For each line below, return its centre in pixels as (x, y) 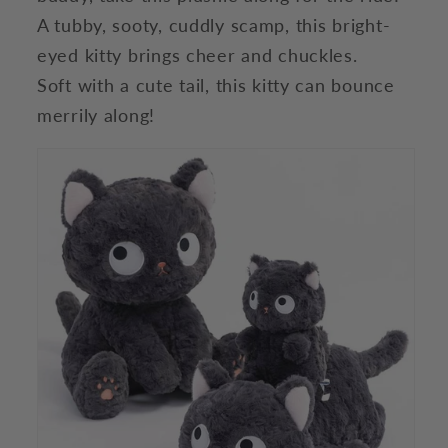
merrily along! (96, 114)
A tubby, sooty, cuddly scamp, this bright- (214, 24)
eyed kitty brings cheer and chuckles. (197, 54)
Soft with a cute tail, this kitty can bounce (216, 84)
